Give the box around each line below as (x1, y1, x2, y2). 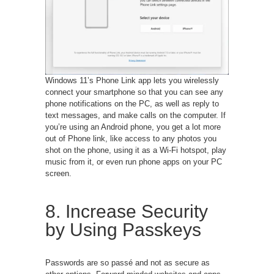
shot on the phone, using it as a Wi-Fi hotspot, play (45, 146, 226, 155)
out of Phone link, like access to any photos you (45, 134, 217, 144)
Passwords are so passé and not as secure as (45, 258, 210, 268)
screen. (45, 169, 72, 179)
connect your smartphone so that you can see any (45, 87, 223, 97)
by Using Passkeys (45, 220, 201, 240)
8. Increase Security (45, 201, 208, 222)
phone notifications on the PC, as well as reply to (45, 99, 219, 109)
